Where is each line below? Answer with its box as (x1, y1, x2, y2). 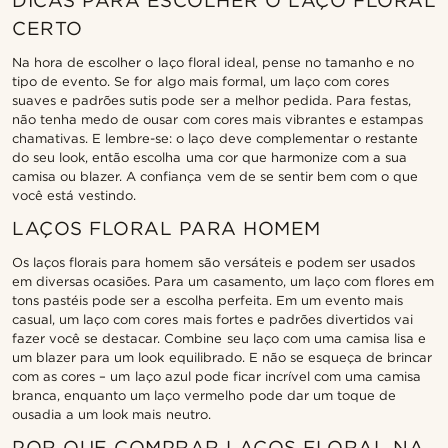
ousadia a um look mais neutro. (12, 406, 211, 422)
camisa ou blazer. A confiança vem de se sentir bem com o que (12, 168, 419, 184)
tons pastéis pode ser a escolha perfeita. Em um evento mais (12, 292, 404, 308)
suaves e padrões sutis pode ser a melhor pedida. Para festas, (12, 92, 412, 108)
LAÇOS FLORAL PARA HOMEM (12, 216, 321, 240)
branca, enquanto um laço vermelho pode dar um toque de (12, 387, 396, 403)
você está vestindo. (12, 187, 137, 203)
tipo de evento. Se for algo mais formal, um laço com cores (12, 73, 390, 89)
